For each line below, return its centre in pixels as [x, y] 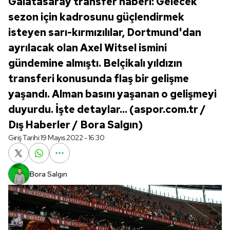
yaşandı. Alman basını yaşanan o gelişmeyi [112, 94]
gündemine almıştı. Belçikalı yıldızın [95, 63]
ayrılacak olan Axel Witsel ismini [88, 48]
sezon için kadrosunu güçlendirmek [96, 17]
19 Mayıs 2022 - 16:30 [72, 138]
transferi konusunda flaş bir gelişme [99, 79]
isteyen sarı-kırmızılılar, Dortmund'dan [105, 32]
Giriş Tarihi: [24, 138]
